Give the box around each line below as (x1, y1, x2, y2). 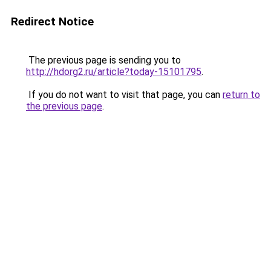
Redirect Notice (11, 15, 94, 28)
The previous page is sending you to (26, 54, 181, 66)
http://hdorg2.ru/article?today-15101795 (26, 66, 201, 77)
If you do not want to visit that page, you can (26, 89, 223, 100)
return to (223, 89, 260, 100)
